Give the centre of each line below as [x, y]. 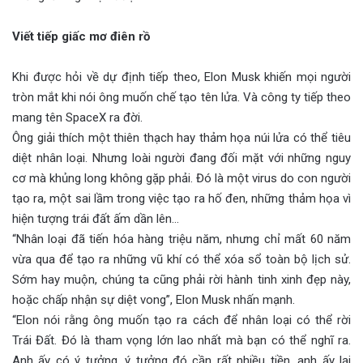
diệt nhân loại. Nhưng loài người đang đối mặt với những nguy [181, 158]
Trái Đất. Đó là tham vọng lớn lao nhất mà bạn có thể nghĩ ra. [181, 340]
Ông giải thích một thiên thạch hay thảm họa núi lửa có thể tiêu [181, 137]
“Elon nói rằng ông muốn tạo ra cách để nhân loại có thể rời [181, 320]
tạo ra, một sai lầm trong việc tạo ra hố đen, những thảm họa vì [181, 198]
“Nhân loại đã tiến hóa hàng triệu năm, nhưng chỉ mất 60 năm [181, 239]
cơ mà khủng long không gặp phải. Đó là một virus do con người [181, 178]
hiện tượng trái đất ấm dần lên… [96, 218]
